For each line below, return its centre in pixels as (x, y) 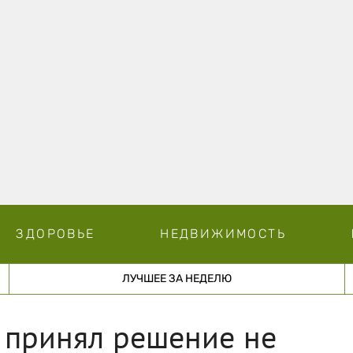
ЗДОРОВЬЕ (56, 233)
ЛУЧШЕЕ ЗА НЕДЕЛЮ (176, 278)
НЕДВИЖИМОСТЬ (223, 233)
